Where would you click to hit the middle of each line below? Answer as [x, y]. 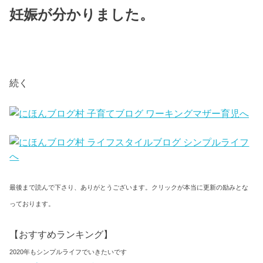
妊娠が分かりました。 [82, 15]
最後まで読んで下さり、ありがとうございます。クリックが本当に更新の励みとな [129, 187]
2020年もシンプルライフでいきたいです [68, 252]
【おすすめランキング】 [61, 235]
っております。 [32, 203]
